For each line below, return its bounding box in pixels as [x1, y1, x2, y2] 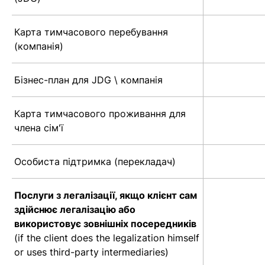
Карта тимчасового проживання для [14, 108, 186, 120]
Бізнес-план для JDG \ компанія [14, 74, 163, 86]
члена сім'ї [14, 122, 63, 134]
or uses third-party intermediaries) [14, 246, 169, 258]
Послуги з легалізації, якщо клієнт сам [14, 189, 197, 202]
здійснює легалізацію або [14, 203, 135, 216]
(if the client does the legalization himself [14, 232, 199, 244]
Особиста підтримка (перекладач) [14, 156, 176, 168]
